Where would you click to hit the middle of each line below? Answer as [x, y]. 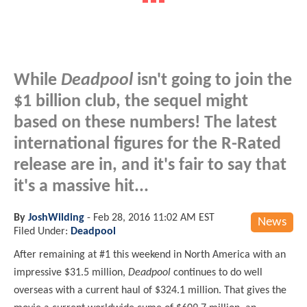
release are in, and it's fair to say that [150, 165]
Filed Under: [42, 231]
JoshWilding [56, 218]
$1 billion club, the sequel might [131, 101]
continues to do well [218, 272]
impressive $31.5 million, [71, 272]
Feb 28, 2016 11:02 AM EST [154, 218]
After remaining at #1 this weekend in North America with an [150, 255]
